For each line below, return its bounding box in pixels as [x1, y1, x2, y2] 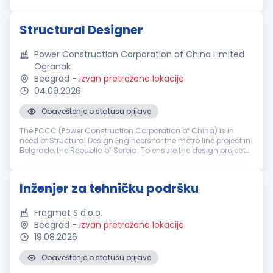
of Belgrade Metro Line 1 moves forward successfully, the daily [19, 155, 247, 165]
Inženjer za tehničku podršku [19, 180, 199, 197]
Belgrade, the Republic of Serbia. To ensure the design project [19, 145, 246, 155]
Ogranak [34, 60, 71, 73]
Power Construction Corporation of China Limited [34, 48, 244, 60]
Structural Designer [19, 21, 143, 38]
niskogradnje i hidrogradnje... [19, 6, 129, 16]
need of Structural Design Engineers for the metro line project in [19, 135, 250, 146]
